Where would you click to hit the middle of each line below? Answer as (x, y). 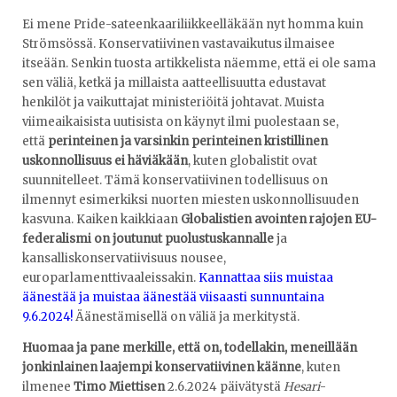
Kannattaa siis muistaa (266, 278)
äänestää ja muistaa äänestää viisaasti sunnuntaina (173, 298)
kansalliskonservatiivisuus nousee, (124, 259)
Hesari (302, 387)
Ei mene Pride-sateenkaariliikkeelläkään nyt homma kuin (193, 25)
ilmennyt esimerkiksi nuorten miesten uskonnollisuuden (191, 200)
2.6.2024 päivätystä (224, 387)
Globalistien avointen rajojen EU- (279, 220)
